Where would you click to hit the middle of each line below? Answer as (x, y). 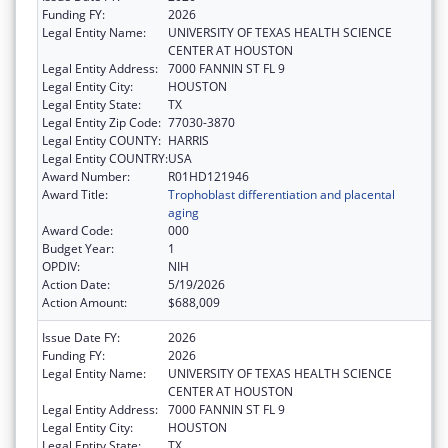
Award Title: (75, 195)
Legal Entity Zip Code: (101, 123)
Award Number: (86, 177)
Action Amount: (84, 303)
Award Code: (77, 231)
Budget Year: (78, 249)
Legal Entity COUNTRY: (105, 159)
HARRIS (188, 141)
